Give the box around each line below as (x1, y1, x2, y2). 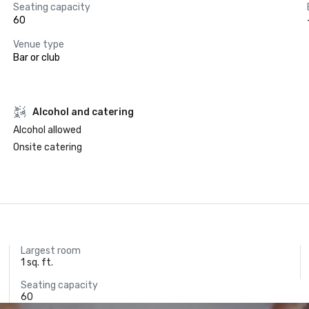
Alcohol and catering (32, 106, 134, 118)
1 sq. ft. (21, 257, 54, 268)
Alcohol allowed (12, 124, 81, 136)
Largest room (21, 245, 81, 257)
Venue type (12, 39, 64, 50)
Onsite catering (12, 141, 82, 153)
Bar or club (12, 52, 60, 63)
